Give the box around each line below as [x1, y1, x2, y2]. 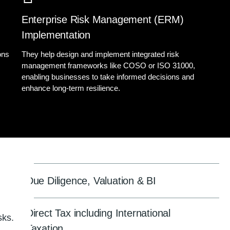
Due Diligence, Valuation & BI [26, 175, 157, 186]
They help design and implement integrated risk [21, 50, 179, 59]
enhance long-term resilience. [21, 84, 120, 92]
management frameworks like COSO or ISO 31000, [21, 61, 195, 70]
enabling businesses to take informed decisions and [21, 72, 194, 81]
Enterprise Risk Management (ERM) [21, 14, 184, 25]
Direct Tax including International [26, 207, 171, 219]
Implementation [21, 29, 90, 41]
